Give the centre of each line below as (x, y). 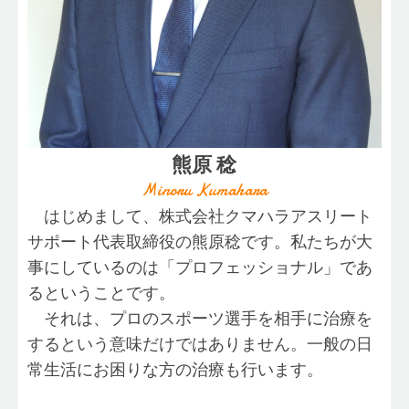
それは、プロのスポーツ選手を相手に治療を (199, 319)
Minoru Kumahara (204, 191)
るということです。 (101, 294)
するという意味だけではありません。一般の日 (199, 345)
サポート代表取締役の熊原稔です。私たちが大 (199, 242)
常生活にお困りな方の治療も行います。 (175, 370)
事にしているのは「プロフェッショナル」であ (199, 268)
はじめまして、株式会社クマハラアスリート (199, 217)
